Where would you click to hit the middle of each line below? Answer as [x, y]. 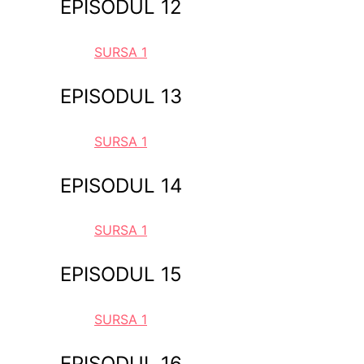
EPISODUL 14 [121, 185]
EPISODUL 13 [121, 96]
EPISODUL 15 [121, 275]
